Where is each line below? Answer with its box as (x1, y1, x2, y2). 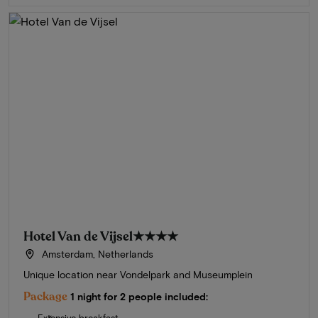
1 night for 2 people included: (70, 290, 208, 303)
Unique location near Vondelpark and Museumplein (23, 268, 253, 281)
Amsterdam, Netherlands (38, 248, 153, 261)
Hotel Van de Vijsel (23, 228, 133, 246)
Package (23, 289, 67, 305)
